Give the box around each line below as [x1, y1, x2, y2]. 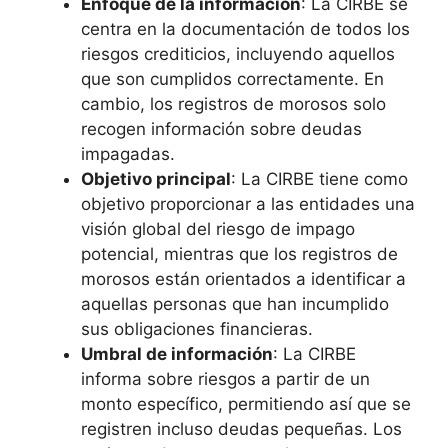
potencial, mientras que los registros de [81, 243, 398, 264]
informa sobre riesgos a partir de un [81, 368, 370, 389]
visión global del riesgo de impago [81, 218, 355, 239]
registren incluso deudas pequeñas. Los [81, 418, 402, 439]
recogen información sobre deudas [81, 118, 362, 139]
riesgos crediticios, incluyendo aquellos [81, 43, 395, 64]
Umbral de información [81, 343, 273, 364]
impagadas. [81, 143, 175, 164]
